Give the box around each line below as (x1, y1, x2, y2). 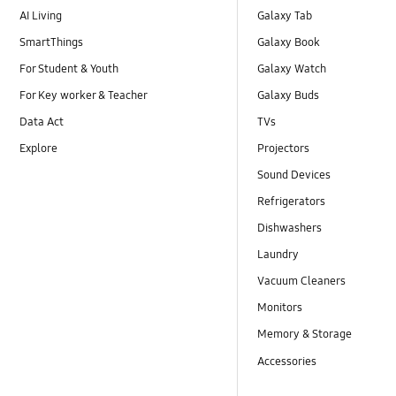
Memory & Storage (257, 327, 353, 342)
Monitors (257, 301, 303, 316)
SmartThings (19, 34, 84, 49)
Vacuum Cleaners (257, 274, 346, 289)
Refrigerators (257, 194, 326, 209)
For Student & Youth (19, 61, 119, 76)
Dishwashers (257, 221, 323, 236)
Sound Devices (257, 168, 331, 183)
